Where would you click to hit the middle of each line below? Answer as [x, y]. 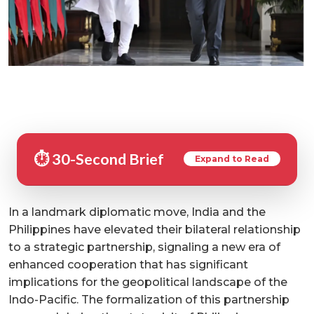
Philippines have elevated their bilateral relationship [155, 229]
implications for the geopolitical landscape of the [148, 282]
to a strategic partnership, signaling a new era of [144, 247]
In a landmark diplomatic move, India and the [137, 212]
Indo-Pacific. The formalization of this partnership [149, 299]
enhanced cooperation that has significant [128, 264]
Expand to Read [232, 158]
